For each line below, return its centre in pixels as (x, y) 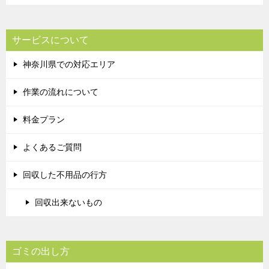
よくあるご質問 (52, 147)
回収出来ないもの (68, 203)
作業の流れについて (61, 92)
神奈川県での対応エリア (69, 65)
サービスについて (50, 40)
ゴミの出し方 (41, 252)
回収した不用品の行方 (65, 175)
